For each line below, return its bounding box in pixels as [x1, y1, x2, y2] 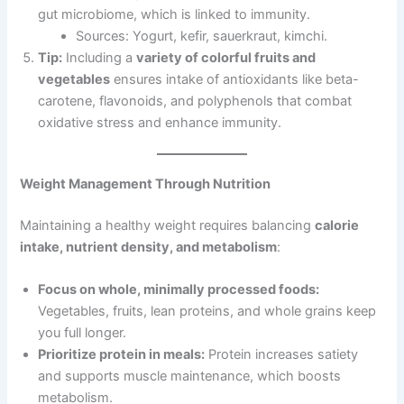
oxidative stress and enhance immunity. [38, 115, 282, 132]
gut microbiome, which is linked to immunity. [38, 6, 311, 23]
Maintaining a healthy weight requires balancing [20, 216, 316, 234]
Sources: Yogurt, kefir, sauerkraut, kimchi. [76, 28, 328, 45]
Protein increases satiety [205, 346, 359, 363]
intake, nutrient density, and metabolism [20, 238, 278, 255]
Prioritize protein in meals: [38, 346, 206, 363]
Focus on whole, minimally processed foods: [38, 281, 320, 298]
